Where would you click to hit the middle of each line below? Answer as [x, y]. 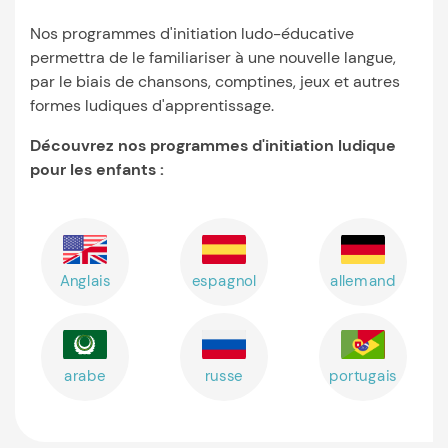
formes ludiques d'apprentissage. [152, 105]
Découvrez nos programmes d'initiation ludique [213, 145]
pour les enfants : [97, 169]
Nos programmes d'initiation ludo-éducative [192, 33]
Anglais [84, 280]
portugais [363, 375]
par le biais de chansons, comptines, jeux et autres [215, 81]
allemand [363, 280]
